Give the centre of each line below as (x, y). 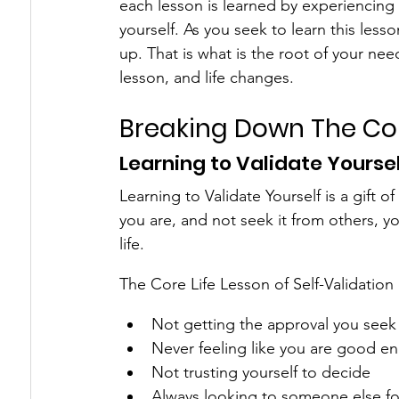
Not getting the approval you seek (274, 324)
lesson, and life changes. (207, 77)
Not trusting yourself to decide (261, 372)
